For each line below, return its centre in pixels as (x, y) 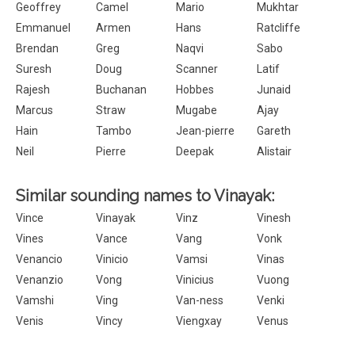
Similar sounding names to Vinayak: (145, 196)
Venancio (39, 259)
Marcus (34, 110)
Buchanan (122, 90)
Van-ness (200, 300)
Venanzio (40, 280)
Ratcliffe (278, 28)
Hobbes (195, 90)
